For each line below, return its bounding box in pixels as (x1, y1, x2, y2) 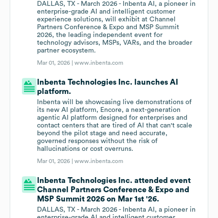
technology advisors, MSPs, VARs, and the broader (37, 39, 193, 47)
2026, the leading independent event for (37, 32, 163, 39)
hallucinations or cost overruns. (37, 145, 134, 153)
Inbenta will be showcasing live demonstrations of (37, 99, 192, 106)
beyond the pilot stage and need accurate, (37, 130, 168, 137)
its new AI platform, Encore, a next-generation (37, 107, 181, 114)
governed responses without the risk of (37, 138, 158, 145)
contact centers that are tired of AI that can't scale (37, 122, 193, 129)
